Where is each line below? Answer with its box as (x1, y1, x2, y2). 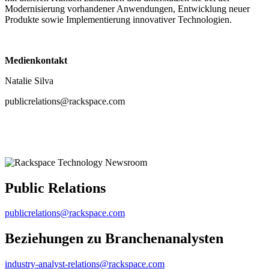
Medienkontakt (5, 55, 67, 65)
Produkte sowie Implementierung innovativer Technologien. (5, 14, 232, 25)
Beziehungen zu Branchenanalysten (5, 231, 223, 247)
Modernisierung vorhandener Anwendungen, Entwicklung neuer (5, 3, 250, 14)
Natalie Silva (5, 75, 53, 86)
